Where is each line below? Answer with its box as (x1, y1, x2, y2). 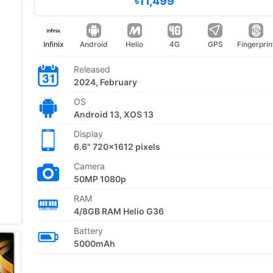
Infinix (43, 40, 64, 49)
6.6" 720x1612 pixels (73, 141, 160, 152)
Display (73, 129, 103, 139)
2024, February (73, 77, 137, 87)
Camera (73, 161, 105, 171)
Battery (73, 225, 103, 236)
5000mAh (73, 238, 115, 249)
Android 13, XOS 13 (73, 109, 154, 119)
